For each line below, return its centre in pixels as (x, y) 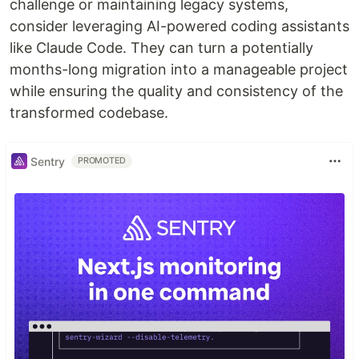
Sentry (48, 161)
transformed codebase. (89, 113)
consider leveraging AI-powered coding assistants (179, 26)
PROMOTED (102, 161)
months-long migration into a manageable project (179, 70)
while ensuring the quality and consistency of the (176, 91)
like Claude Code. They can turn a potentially (161, 48)
